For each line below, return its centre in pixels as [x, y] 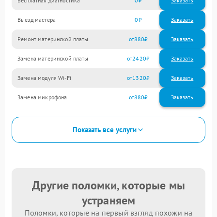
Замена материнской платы [53, 59]
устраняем [108, 200]
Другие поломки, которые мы [108, 185]
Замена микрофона [42, 97]
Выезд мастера [37, 20]
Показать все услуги [105, 130]
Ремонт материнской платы [53, 39]
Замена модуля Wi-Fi [44, 78]
